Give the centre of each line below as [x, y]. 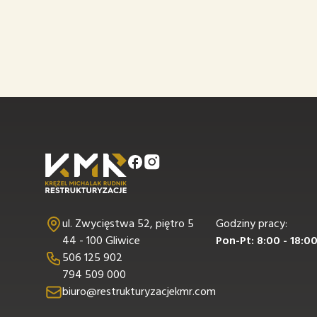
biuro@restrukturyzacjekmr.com [139, 292]
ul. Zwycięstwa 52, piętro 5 [128, 224]
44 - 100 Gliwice [101, 241]
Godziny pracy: [252, 224]
